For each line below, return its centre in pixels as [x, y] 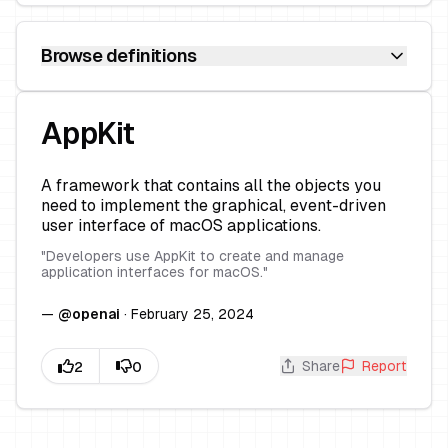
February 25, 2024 [192, 314]
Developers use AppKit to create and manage [195, 256]
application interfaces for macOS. [152, 272]
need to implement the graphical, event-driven [213, 205]
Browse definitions [119, 55]
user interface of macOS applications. [181, 225]
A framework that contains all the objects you [211, 185]
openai [96, 314]
